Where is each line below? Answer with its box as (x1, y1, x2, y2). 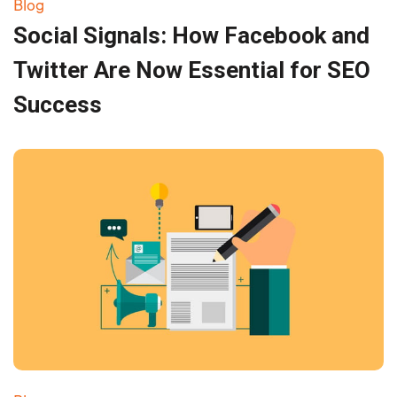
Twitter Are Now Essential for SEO (13, 56, 370, 83)
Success (13, 90, 102, 118)
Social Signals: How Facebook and (13, 21, 370, 49)
